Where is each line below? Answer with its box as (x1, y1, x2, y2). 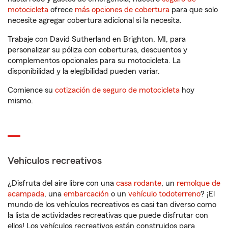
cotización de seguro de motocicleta (55, 86, 180, 94)
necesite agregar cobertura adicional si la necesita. (8, 16, 182, 24)
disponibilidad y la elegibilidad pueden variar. (8, 67, 160, 75)
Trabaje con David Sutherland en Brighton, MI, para (8, 35, 186, 43)
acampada (8, 190, 44, 198)
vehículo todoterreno (128, 190, 201, 198)
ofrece (48, 6, 75, 14)
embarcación (64, 190, 109, 198)
